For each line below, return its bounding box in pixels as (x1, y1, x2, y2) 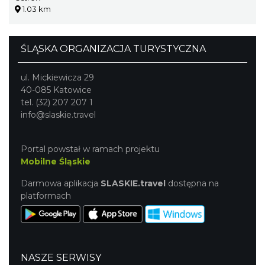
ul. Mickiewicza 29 (21, 72, 94, 83)
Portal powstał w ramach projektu (21, 143, 160, 154)
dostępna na (166, 177, 219, 189)
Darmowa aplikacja (21, 177, 101, 189)
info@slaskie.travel (21, 109, 96, 120)
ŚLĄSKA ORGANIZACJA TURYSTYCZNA (21, 43, 206, 54)
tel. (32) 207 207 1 (21, 96, 93, 108)
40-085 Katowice (21, 84, 92, 95)
